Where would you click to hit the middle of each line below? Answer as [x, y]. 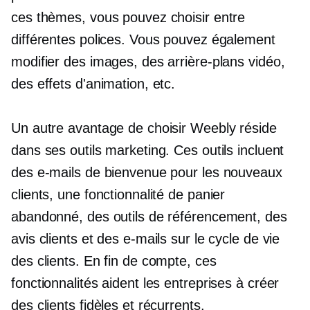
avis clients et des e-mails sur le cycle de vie [146, 239]
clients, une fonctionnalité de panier [118, 194]
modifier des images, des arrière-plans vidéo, [148, 62]
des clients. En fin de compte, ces [114, 261]
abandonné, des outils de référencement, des [149, 217]
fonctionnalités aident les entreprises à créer [145, 283]
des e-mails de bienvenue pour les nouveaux [147, 172]
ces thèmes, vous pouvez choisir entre [128, 17]
